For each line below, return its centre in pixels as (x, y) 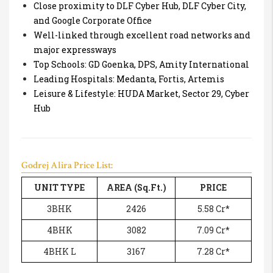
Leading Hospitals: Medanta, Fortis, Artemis (129, 79)
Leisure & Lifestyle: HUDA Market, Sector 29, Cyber (141, 94)
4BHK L (59, 252)
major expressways (75, 50)
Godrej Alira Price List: (67, 166)
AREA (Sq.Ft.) (136, 188)
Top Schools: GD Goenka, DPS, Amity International (141, 65)
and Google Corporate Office (93, 21)
